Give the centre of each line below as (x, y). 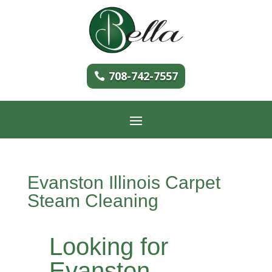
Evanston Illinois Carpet (124, 182)
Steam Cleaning (93, 200)
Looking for (108, 246)
